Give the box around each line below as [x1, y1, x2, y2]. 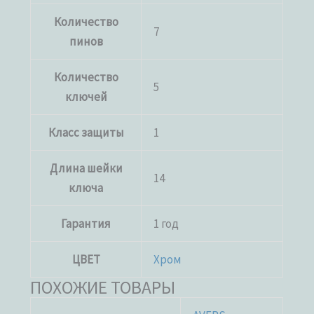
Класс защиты [48, 124, 124, 140]
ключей [64, 88, 107, 104]
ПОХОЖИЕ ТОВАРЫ [30, 275, 176, 299]
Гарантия [61, 215, 111, 231]
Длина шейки [49, 160, 123, 176]
